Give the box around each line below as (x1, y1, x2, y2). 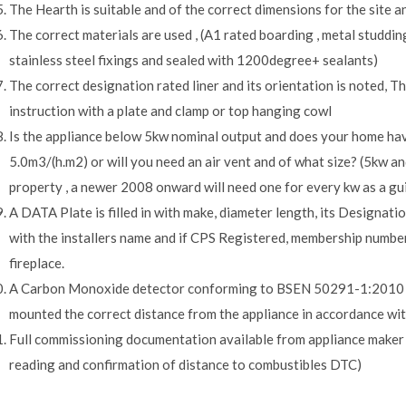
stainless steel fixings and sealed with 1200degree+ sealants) (9, 52, 378, 69)
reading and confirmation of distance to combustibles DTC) (9, 356, 362, 373)
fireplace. (9, 255, 64, 272)
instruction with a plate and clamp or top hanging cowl (9, 102, 332, 120)
